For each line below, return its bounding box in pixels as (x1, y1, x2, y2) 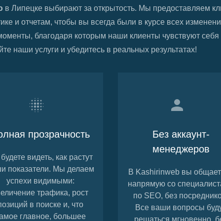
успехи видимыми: (6, 177, 74, 185)
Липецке (11, 4, 42, 13)
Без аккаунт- (152, 129, 210, 140)
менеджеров (152, 144, 210, 155)
